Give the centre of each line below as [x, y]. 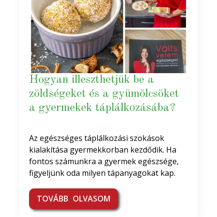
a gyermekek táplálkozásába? [102, 108]
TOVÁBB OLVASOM [74, 199]
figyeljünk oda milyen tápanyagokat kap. [102, 173]
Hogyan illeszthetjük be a [92, 80]
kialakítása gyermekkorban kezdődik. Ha [103, 150]
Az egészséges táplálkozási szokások [97, 138]
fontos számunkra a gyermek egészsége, [104, 161]
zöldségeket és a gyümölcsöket [104, 94]
